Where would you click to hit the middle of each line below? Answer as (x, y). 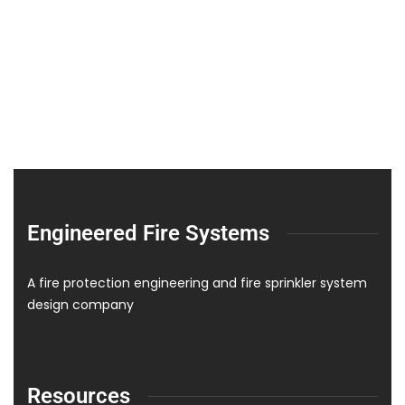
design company (80, 305)
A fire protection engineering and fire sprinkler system (197, 283)
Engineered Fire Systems (148, 233)
